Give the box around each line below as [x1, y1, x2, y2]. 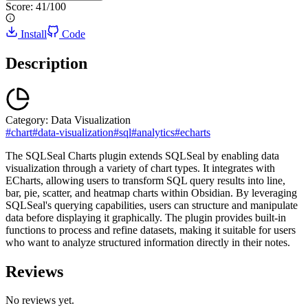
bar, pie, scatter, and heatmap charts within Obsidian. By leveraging [5, 186, 297, 199]
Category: [5, 113, 48, 126]
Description [5, 54, 87, 72]
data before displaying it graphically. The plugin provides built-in [5, 211, 286, 223]
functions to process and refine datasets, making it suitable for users [5, 223, 296, 236]
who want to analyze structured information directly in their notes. [5, 236, 290, 248]
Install [21, 27, 47, 40]
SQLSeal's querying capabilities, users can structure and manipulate [5, 199, 298, 211]
